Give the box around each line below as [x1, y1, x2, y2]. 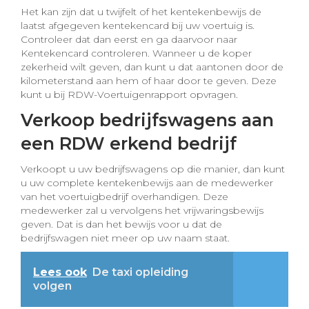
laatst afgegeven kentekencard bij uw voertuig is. [21, 19, 255, 32]
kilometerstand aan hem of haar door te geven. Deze [21, 74, 277, 87]
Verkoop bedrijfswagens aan [21, 110, 274, 130]
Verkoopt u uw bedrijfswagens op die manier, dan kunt [21, 163, 285, 175]
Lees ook [33, 266, 87, 279]
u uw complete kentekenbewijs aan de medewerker [21, 177, 273, 189]
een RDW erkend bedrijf [21, 133, 237, 154]
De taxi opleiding [92, 266, 188, 279]
